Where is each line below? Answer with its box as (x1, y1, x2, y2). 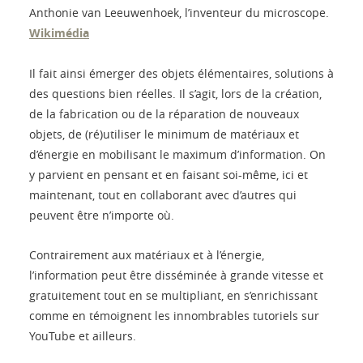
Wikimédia (29, 25, 89, 41)
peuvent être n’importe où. (29, 207, 174, 224)
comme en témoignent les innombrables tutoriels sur (29, 308, 319, 324)
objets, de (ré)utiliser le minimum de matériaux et (29, 126, 299, 143)
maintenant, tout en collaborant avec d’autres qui (29, 187, 297, 203)
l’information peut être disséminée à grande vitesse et (29, 267, 323, 284)
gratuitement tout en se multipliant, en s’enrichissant (29, 288, 318, 304)
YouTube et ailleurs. (29, 328, 136, 344)
